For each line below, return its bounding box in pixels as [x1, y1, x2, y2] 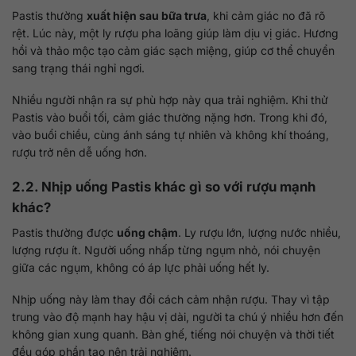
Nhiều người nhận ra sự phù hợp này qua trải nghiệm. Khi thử [12, 93, 328, 107]
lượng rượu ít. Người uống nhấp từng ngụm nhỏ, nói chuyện [12, 243, 320, 257]
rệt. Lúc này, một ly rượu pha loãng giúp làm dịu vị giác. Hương [12, 26, 339, 41]
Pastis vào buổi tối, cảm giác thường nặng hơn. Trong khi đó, [12, 110, 327, 125]
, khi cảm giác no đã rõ [207, 9, 325, 23]
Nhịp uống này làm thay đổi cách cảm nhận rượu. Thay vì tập [12, 292, 330, 307]
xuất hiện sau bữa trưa [87, 9, 207, 23]
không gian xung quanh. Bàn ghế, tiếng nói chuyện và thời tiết [12, 327, 335, 342]
